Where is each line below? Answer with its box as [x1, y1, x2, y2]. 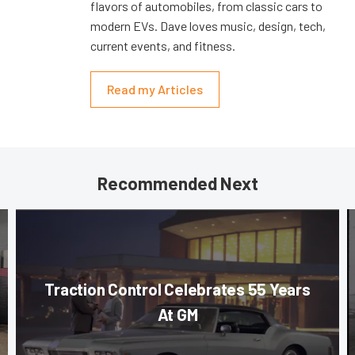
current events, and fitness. [90, 38, 235, 54]
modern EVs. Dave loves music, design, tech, [90, 18, 326, 34]
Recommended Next [97, 173, 258, 194]
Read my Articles [107, 82, 203, 97]
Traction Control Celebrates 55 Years [44, 279, 311, 300]
